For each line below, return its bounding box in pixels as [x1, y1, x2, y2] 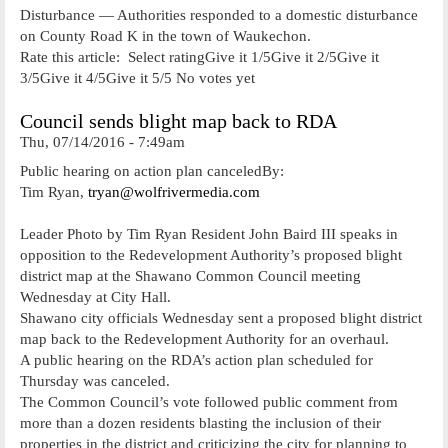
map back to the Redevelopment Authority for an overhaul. [20, 330, 389, 347]
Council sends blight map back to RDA [20, 111, 337, 132]
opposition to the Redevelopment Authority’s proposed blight [20, 246, 402, 263]
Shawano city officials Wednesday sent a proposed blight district [20, 309, 422, 326]
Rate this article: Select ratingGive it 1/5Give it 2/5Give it [20, 48, 379, 65]
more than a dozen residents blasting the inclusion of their [20, 414, 381, 431]
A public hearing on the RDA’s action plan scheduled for [20, 351, 373, 368]
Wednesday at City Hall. [20, 288, 171, 305]
